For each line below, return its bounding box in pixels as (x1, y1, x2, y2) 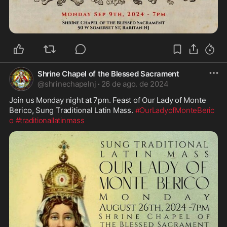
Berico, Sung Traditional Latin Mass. (9, 105, 135, 115)
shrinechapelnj (44, 79, 96, 89)
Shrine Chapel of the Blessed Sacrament (37, 69, 179, 79)
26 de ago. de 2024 (101, 79, 169, 89)
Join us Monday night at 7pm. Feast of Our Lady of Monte (9, 95, 206, 105)
